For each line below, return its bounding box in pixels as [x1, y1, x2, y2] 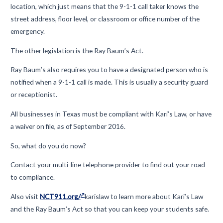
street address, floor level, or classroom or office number [10, 14, 181, 23]
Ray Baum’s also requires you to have [10, 65, 125, 74]
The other [10, 46, 43, 55]
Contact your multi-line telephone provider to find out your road [10, 160, 206, 169]
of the [180, 14, 200, 23]
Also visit [10, 192, 40, 201]
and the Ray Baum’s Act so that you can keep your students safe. [10, 204, 211, 213]
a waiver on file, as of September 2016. [10, 121, 127, 130]
